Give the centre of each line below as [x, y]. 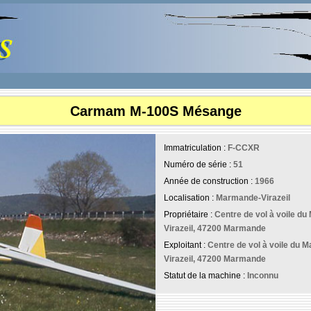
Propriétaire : [189, 215]
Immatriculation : [196, 148]
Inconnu [263, 276]
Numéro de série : [199, 165]
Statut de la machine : [205, 276]
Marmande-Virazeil [253, 198]
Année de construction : [209, 181]
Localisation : [190, 198]
